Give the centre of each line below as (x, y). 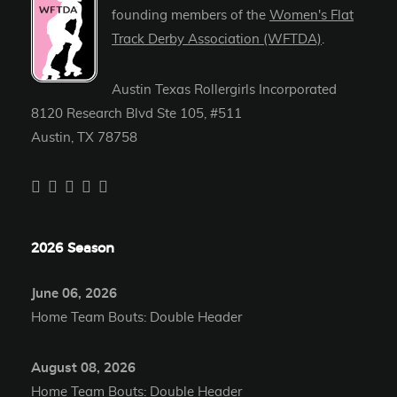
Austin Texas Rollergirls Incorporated (224, 90)
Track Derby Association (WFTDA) (217, 40)
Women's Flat (311, 16)
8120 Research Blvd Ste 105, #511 (136, 114)
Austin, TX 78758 (84, 138)
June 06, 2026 (74, 294)
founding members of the (189, 16)
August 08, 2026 (83, 369)
